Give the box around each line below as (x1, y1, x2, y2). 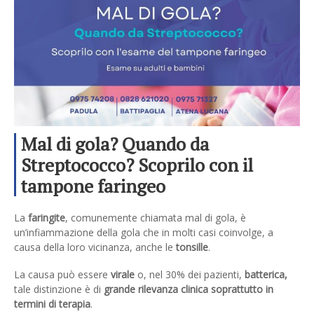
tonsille (173, 240, 208, 254)
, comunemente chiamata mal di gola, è (65, 210, 246, 224)
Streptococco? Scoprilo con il (21, 152, 253, 177)
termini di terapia (14, 297, 90, 311)
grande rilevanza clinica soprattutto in (104, 282, 273, 296)
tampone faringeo (21, 173, 165, 198)
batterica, (242, 268, 287, 282)
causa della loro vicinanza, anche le (14, 240, 173, 254)
